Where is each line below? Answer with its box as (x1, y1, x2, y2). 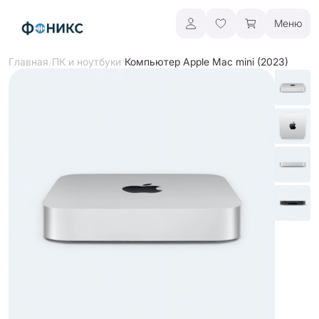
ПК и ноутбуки (52, 56, 121, 68)
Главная (9, 56, 48, 68)
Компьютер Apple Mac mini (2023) (125, 55, 288, 68)
